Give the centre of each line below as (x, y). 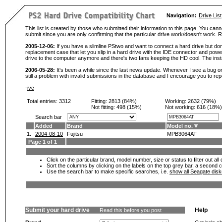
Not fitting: (104, 107)
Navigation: (182, 15)
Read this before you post (131, 210)
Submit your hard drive (57, 210)
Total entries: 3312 (49, 101)
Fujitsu (75, 134)
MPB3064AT (182, 134)
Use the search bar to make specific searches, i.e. (108, 171)
